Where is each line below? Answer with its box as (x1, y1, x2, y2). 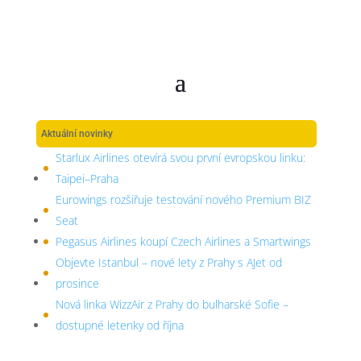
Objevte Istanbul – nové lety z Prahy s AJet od (55, 255, 282, 270)
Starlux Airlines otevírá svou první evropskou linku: (55, 150, 305, 165)
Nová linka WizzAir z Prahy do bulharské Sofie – (55, 297, 288, 312)
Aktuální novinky (40, 128, 113, 139)
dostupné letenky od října (55, 317, 184, 333)
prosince (55, 276, 99, 291)
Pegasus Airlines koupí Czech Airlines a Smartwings (55, 234, 311, 249)
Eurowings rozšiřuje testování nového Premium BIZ (55, 192, 311, 207)
